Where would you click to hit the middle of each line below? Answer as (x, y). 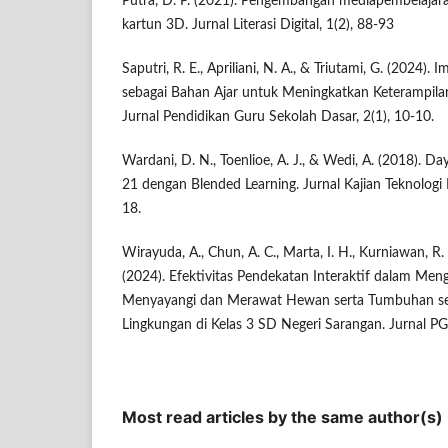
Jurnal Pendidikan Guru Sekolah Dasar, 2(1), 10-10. (278, 116)
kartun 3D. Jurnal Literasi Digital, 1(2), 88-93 (258, 24)
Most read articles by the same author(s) (282, 416)
